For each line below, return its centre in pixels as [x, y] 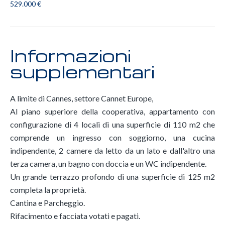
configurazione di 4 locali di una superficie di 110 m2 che [113, 124]
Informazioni [71, 55]
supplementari [82, 71]
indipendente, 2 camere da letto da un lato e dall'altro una [113, 150]
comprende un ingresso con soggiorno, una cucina [113, 137]
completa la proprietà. [48, 190]
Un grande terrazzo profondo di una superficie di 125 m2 [113, 177]
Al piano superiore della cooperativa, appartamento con [113, 111]
